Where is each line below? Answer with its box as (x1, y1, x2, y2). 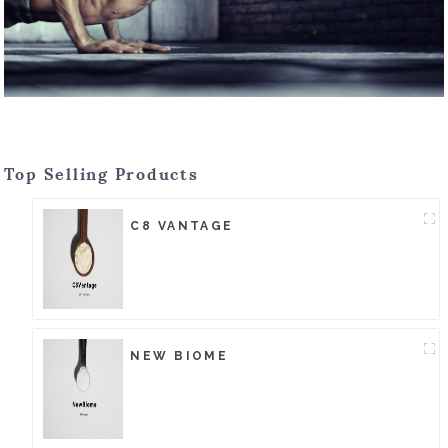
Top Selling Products (4, 164, 199, 185)
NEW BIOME (130, 349, 229, 364)
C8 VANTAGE (130, 219, 234, 234)
